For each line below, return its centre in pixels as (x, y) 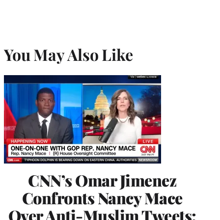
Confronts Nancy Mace (102, 198)
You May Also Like (69, 54)
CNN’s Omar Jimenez (102, 180)
